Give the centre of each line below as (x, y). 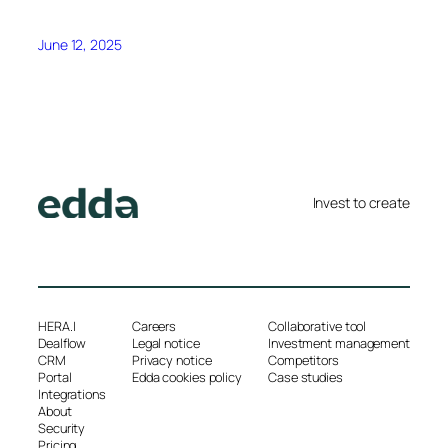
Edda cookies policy (186, 377)
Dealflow (62, 343)
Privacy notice (171, 360)
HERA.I (57, 326)
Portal (55, 377)
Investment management (339, 343)
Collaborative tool (317, 326)
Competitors (303, 360)
